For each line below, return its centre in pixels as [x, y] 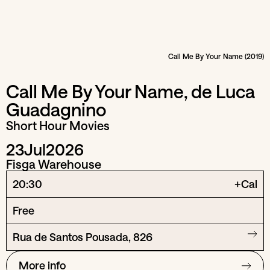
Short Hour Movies [58, 125]
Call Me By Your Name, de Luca [130, 91]
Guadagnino [56, 109]
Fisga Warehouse [54, 164]
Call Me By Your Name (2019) [216, 56]
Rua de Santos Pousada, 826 [83, 237]
